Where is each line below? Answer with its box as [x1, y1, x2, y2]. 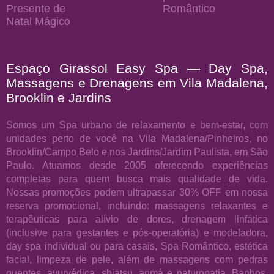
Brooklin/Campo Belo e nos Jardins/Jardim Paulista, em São [6, 146, 268, 157]
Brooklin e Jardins [6, 90, 111, 105]
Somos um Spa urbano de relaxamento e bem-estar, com [6, 119, 268, 130]
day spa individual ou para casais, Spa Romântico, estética [6, 240, 268, 251]
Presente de [6, 2, 65, 15]
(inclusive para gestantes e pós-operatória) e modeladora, [6, 226, 268, 238]
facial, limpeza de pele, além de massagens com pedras [6, 253, 268, 265]
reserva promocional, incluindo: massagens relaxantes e [6, 199, 268, 211]
